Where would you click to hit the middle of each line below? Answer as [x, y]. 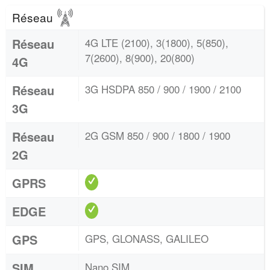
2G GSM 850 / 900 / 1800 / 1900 [158, 135]
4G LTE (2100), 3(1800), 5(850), [157, 42]
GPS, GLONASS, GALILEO [147, 238]
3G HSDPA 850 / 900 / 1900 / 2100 [163, 89]
